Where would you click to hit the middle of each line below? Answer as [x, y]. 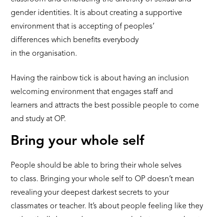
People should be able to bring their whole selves [96, 165]
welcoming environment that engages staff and [92, 91]
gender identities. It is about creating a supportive [97, 13]
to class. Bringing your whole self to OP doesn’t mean [103, 179]
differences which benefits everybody [75, 40]
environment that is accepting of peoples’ [83, 26]
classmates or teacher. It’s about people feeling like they [107, 206]
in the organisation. [45, 54]
